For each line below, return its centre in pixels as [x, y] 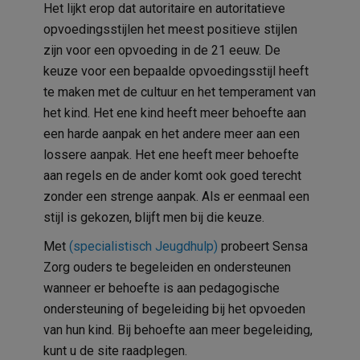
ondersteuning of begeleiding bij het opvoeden [174, 309]
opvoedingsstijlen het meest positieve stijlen [170, 29]
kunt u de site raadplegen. [115, 350]
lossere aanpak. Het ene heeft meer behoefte [171, 154]
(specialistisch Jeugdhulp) [143, 246]
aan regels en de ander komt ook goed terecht [172, 175]
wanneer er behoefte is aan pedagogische [162, 288]
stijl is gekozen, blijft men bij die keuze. [154, 217]
